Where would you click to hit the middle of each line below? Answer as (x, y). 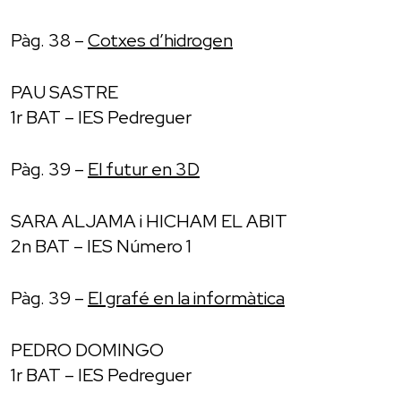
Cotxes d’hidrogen (160, 40)
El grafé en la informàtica (186, 298)
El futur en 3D (144, 169)
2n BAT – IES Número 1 (101, 246)
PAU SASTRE (64, 92)
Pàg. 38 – (49, 40)
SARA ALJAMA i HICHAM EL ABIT (149, 221)
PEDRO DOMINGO (87, 350)
